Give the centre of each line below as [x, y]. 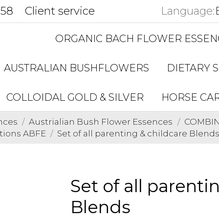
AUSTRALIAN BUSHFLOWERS [77, 68]
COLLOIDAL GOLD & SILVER [75, 97]
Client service [60, 11]
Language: [187, 11]
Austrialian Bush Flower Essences [101, 122]
